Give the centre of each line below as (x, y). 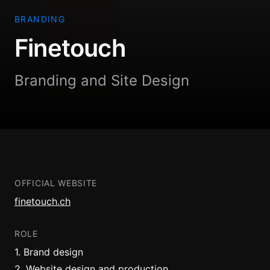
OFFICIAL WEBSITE (56, 183)
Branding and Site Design (102, 81)
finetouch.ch (42, 202)
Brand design (53, 252)
